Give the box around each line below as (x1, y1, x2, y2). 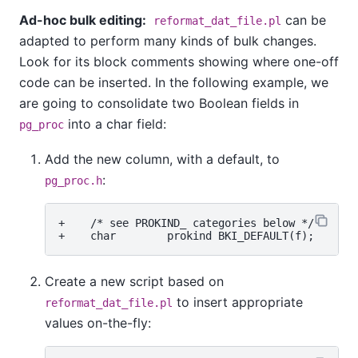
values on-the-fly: (45, 314, 151, 331)
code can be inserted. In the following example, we (19, 74, 328, 90)
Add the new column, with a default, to (45, 151, 280, 168)
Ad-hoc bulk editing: (19, 11, 149, 28)
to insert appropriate (173, 293, 303, 310)
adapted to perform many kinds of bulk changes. (19, 32, 316, 49)
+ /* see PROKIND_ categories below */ (58, 217, 314, 230)
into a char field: (64, 115, 166, 132)
